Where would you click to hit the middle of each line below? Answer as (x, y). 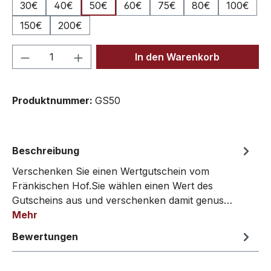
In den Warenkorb (178, 57)
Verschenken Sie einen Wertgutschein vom (111, 171)
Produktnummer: (54, 100)
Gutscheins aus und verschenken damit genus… (122, 200)
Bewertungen (45, 237)
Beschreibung (46, 151)
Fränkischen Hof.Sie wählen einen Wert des (113, 186)
